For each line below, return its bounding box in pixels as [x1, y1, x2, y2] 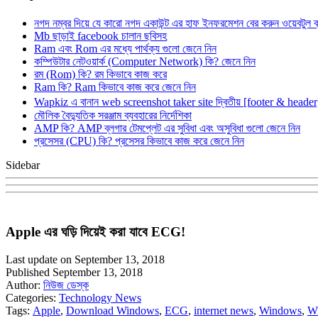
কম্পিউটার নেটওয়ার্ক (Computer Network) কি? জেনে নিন [34, 55, 256, 67]
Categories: [6, 292, 59, 304]
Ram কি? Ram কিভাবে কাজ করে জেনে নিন [34, 80, 196, 93]
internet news [194, 305, 253, 317]
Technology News [59, 292, 141, 304]
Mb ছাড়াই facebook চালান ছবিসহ [34, 29, 167, 42]
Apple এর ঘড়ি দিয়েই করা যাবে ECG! [6, 224, 185, 240]
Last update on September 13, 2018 [6, 253, 165, 265]
